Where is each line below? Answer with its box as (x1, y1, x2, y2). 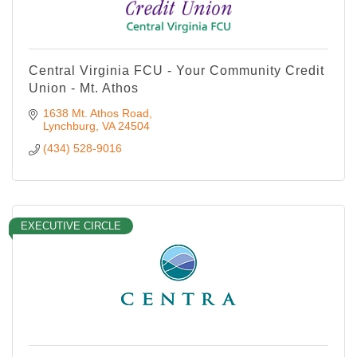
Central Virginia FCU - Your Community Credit (29, 63, 324, 77)
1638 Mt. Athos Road (42, 106, 149, 120)
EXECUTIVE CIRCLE (21, 219, 121, 232)
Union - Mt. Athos (29, 80, 139, 95)
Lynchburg (42, 119, 96, 132)
